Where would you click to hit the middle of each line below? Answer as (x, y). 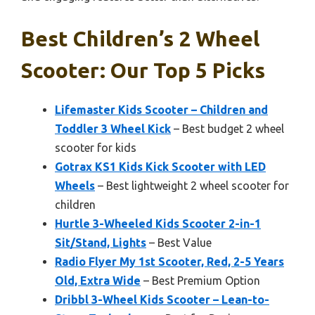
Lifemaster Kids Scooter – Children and (161, 110)
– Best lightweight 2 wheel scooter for (192, 186)
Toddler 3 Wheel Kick (113, 129)
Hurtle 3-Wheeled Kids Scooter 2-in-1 (158, 224)
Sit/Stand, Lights (101, 243)
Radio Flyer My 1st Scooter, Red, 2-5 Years (169, 262)
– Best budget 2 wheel (227, 129)
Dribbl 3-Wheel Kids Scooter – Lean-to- (162, 300)
